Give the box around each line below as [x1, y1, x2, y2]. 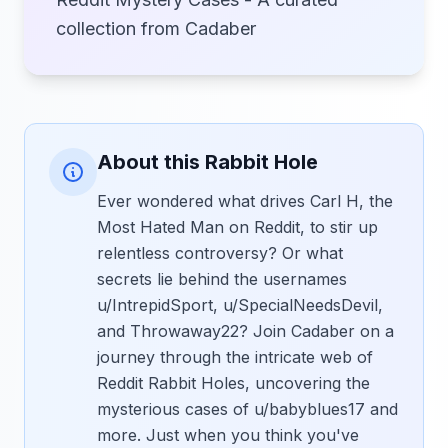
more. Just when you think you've [97, 425, 359, 445]
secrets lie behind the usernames [97, 269, 347, 289]
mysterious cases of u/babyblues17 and [97, 399, 398, 419]
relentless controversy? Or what [97, 243, 343, 263]
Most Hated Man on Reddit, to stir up [97, 217, 378, 237]
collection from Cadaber [56, 18, 256, 39]
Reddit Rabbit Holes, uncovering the [97, 373, 370, 393]
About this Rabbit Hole [97, 150, 318, 174]
